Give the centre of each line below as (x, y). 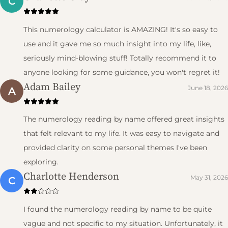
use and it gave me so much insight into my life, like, (117, 44)
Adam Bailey (52, 86)
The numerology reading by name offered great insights (124, 119)
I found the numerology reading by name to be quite (118, 209)
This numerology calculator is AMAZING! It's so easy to (121, 29)
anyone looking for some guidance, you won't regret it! (122, 72)
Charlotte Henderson (71, 176)
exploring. (41, 162)
